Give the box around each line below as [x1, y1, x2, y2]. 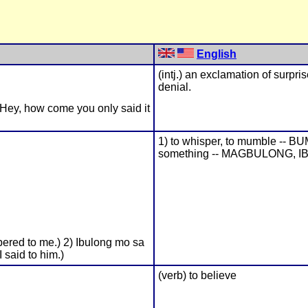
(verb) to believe [158, 269, 236, 282]
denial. [158, 81, 191, 93]
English [197, 48, 236, 60]
